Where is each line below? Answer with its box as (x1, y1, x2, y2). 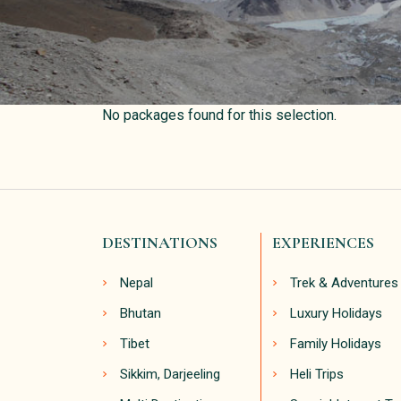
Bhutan (120, 305, 161, 322)
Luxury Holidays (290, 305, 382, 322)
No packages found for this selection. (102, 107, 337, 124)
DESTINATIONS (102, 233, 218, 253)
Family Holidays (290, 336, 381, 353)
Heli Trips (290, 366, 344, 383)
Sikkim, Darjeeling (120, 366, 220, 383)
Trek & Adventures (290, 275, 398, 292)
